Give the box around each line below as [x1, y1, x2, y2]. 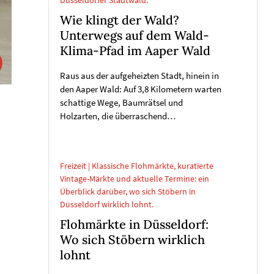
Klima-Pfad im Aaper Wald [60, 43, 210, 59]
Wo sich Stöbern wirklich [60, 232, 205, 247]
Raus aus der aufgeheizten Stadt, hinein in [60, 70, 219, 82]
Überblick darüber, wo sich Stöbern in [60, 186, 196, 197]
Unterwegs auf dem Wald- [60, 28, 209, 43]
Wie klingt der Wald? [60, 12, 179, 28]
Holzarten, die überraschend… [60, 111, 176, 122]
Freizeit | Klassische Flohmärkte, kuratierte [60, 160, 213, 171]
